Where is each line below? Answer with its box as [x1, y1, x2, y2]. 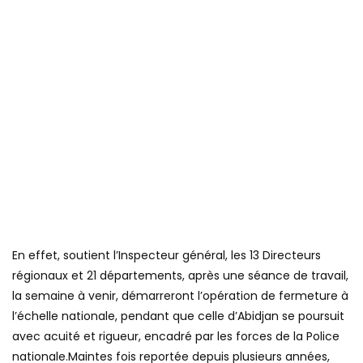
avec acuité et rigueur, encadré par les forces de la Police [12, 327, 340, 344]
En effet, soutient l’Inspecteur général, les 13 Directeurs [12, 246, 321, 263]
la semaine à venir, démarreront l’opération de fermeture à [12, 287, 348, 304]
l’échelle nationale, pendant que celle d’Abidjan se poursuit [12, 307, 344, 324]
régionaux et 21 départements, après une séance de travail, [12, 267, 348, 284]
